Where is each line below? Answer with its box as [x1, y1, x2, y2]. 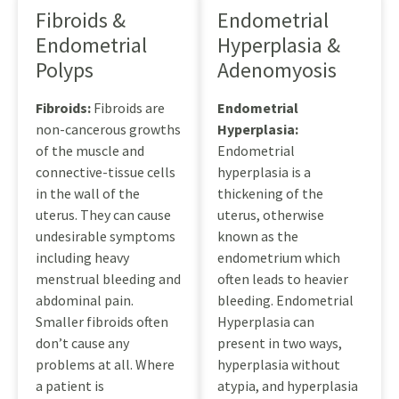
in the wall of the [36, 184, 140, 203]
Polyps [36, 56, 94, 85]
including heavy [36, 248, 129, 267]
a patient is [36, 377, 104, 395]
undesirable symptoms [36, 227, 175, 246]
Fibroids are [94, 99, 165, 118]
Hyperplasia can [217, 313, 314, 331]
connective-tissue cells [36, 163, 175, 182]
